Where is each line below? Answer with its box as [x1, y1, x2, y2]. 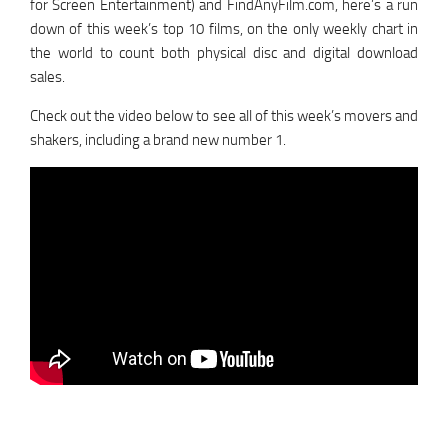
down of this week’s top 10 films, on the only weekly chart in [30, 20, 418, 39]
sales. [30, 68, 65, 87]
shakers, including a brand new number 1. [30, 131, 286, 150]
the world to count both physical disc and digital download [30, 44, 418, 63]
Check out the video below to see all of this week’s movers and [30, 107, 418, 126]
